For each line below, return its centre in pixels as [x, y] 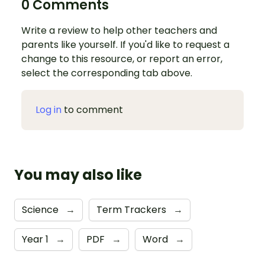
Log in [49, 110]
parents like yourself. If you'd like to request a [125, 45]
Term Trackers [132, 210]
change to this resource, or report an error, [122, 59]
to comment [92, 110]
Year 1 [36, 240]
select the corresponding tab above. [107, 73]
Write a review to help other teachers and [119, 31]
